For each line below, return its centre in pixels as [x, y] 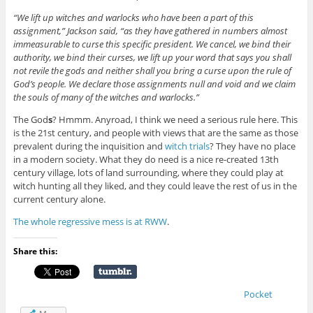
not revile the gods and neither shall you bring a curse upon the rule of [152, 71]
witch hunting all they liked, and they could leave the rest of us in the [155, 186]
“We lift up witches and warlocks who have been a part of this [133, 18]
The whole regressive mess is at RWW [90, 222]
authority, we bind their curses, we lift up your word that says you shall [152, 58]
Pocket [258, 294]
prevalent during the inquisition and [89, 146]
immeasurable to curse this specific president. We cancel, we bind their [152, 44]
